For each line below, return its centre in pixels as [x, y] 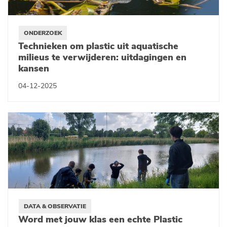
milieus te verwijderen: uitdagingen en [102, 57]
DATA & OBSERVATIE [55, 206]
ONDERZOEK [43, 33]
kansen [34, 68]
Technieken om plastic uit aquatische [98, 46]
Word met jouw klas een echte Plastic [100, 219]
